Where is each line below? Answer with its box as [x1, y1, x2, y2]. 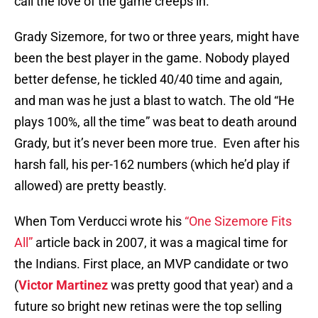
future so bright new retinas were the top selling [14, 299, 282, 314]
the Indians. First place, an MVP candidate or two [14, 256, 288, 272]
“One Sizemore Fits [185, 214, 292, 229]
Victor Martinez [18, 278, 108, 293]
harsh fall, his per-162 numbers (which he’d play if [14, 157, 290, 172]
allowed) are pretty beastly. [14, 178, 167, 194]
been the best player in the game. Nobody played [14, 50, 290, 66]
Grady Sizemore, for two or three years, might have [14, 29, 300, 45]
